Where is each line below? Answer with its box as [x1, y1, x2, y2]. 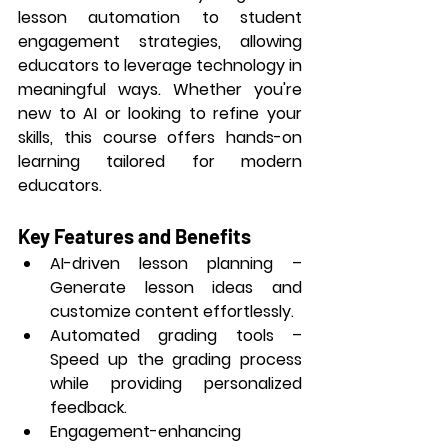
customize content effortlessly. [50, 300, 294, 323]
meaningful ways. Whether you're [18, 78, 302, 101]
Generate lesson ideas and [50, 276, 302, 299]
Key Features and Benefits [18, 224, 251, 248]
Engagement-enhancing [50, 420, 241, 443]
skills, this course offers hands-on [18, 126, 302, 149]
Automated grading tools [50, 324, 274, 347]
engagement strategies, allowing [18, 30, 302, 53]
